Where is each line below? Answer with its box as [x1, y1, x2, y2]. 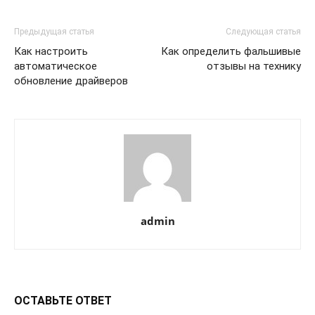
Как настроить [14, 45, 88, 58]
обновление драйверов [14, 75, 128, 87]
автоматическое [14, 60, 97, 72]
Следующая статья [226, 27, 301, 37]
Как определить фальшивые [161, 45, 301, 58]
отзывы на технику [207, 60, 301, 72]
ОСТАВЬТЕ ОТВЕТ [14, 294, 112, 307]
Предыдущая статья [14, 27, 94, 37]
